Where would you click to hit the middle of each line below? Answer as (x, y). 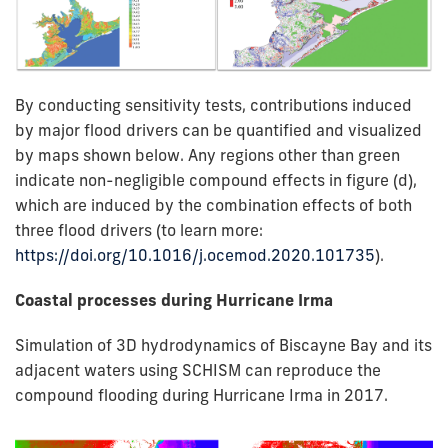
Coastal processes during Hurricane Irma (174, 300)
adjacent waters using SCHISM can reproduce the (198, 370)
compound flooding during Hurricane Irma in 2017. (201, 395)
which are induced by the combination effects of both (213, 205)
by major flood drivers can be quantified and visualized (218, 130)
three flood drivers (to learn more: (139, 230)
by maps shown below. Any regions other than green (207, 155)
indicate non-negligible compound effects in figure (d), (216, 180)
